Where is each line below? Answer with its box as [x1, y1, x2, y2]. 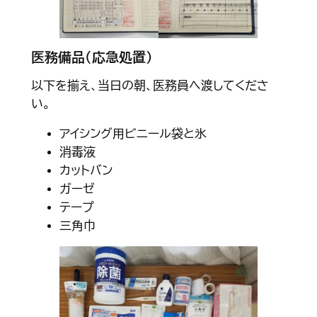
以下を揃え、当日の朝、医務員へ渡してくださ [30, 79, 269, 92]
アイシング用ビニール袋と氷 [59, 127, 207, 140]
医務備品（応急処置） [30, 51, 153, 64]
